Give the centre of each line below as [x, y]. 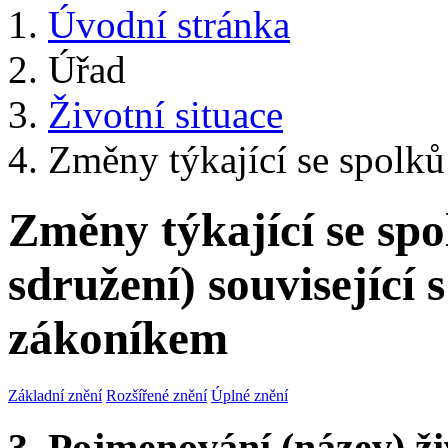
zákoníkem [118, 338]
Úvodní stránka [169, 24]
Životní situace [165, 114]
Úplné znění [249, 395]
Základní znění [55, 395]
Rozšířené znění [156, 395]
